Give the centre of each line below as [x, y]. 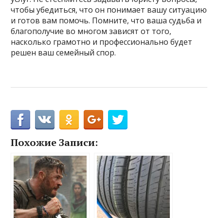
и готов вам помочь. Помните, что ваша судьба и [106, 20]
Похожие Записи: [54, 142]
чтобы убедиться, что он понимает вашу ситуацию [109, 9]
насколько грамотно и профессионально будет [102, 42]
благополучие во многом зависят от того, [91, 31]
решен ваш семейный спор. [64, 52]
